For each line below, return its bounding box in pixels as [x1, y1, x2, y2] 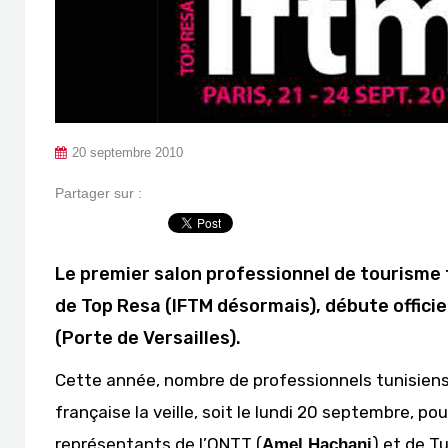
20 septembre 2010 [72, 146, 183, 160]
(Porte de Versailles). [55, 327, 241, 349]
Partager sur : [55, 185, 142, 201]
